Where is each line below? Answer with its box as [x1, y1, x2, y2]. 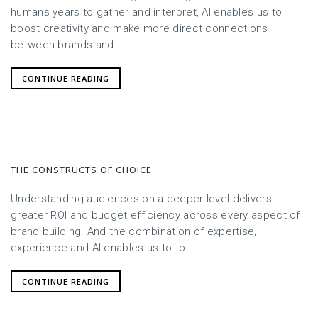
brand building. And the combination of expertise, [11, 224, 257, 238]
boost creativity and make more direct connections [11, 21, 268, 35]
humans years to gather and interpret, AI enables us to [11, 5, 283, 18]
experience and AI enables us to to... [11, 241, 195, 254]
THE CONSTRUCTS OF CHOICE [11, 163, 152, 176]
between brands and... [11, 38, 124, 51]
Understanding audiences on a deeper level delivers [11, 192, 272, 205]
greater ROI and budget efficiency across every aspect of [11, 208, 300, 221]
